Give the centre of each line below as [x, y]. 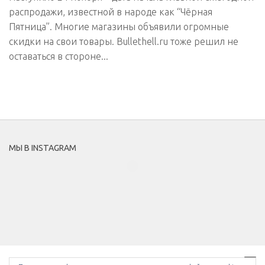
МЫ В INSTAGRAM [43, 148]
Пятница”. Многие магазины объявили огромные [119, 27]
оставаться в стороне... [59, 56]
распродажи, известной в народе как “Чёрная [111, 12]
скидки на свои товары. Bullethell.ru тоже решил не [124, 42]
